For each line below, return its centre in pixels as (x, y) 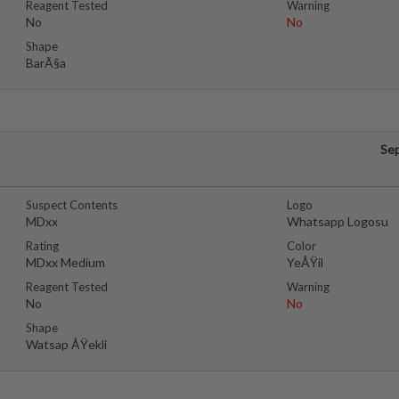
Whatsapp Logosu (337, 221)
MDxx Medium (65, 262)
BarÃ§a (46, 63)
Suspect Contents (72, 205)
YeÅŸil (305, 262)
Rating (42, 246)
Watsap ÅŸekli (66, 344)
